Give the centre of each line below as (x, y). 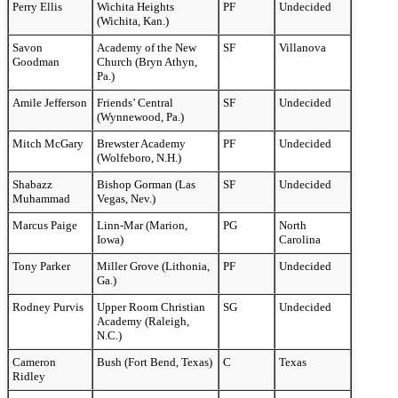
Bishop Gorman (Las (146, 185)
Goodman (36, 62)
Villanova (302, 48)
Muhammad (41, 199)
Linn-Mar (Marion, (142, 226)
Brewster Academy (141, 144)
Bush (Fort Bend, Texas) (155, 362)
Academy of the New (147, 48)
